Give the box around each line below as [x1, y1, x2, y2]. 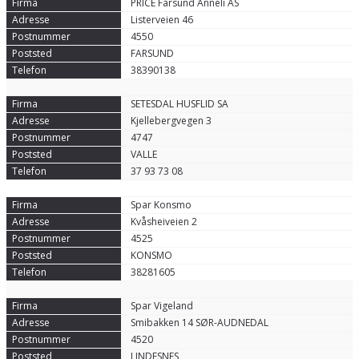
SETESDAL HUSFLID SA [130, 97, 228, 111]
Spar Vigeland [130, 299, 193, 313]
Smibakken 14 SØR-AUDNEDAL [130, 316, 268, 329]
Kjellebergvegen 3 [130, 114, 212, 127]
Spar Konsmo [130, 198, 192, 212]
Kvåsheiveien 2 [130, 215, 197, 228]
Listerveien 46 [130, 13, 193, 26]
